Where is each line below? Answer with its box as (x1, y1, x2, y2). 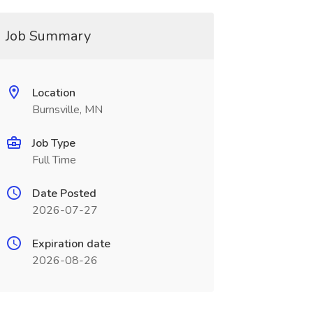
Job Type (31, 136, 75, 151)
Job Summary (5, 27, 91, 45)
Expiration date (31, 236, 110, 252)
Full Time (31, 152, 76, 168)
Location (31, 85, 75, 101)
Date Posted (31, 186, 96, 201)
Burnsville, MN (31, 102, 103, 117)
